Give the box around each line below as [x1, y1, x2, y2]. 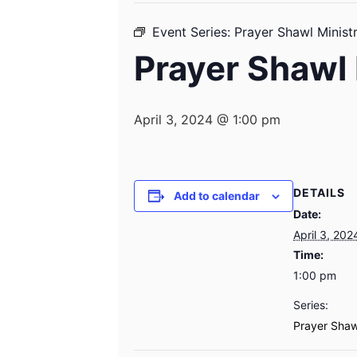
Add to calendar [173, 189, 260, 203]
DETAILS [293, 186, 345, 200]
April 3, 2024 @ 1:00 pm [134, 112, 280, 128]
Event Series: [152, 24, 234, 41]
